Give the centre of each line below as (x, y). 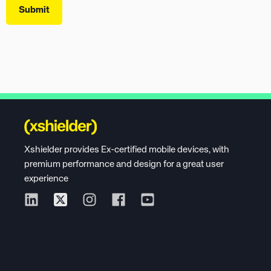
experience (46, 179)
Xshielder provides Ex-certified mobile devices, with (127, 150)
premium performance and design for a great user (124, 165)
